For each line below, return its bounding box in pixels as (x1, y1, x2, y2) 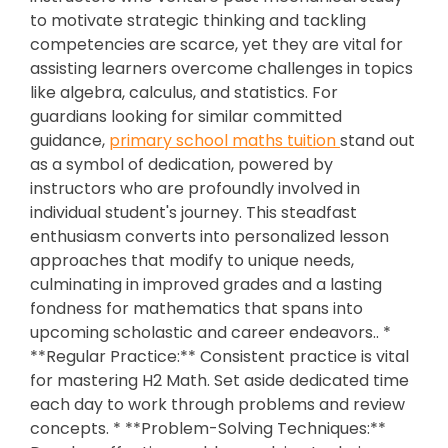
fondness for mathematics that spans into (30, 297, 363, 320)
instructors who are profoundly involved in (30, 177, 360, 200)
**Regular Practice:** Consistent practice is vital (30, 345, 409, 368)
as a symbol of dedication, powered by (30, 153, 333, 176)
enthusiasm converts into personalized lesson (30, 225, 389, 248)
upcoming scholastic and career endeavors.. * (30, 321, 391, 344)
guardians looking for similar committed (30, 105, 342, 128)
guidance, (30, 129, 109, 152)
